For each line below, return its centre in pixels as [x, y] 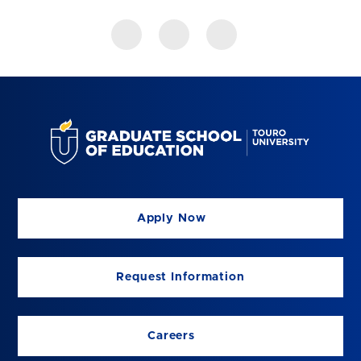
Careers [173, 336]
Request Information [180, 277]
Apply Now [173, 218]
